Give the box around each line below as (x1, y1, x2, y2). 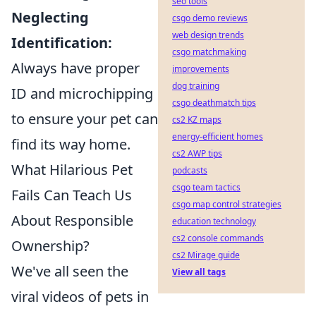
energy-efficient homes (172, 130, 263, 142)
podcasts (172, 164, 207, 176)
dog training (172, 80, 219, 92)
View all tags (172, 266, 226, 278)
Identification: (11, 32, 112, 52)
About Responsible (11, 210, 133, 230)
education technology (172, 215, 256, 227)
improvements (172, 63, 229, 75)
